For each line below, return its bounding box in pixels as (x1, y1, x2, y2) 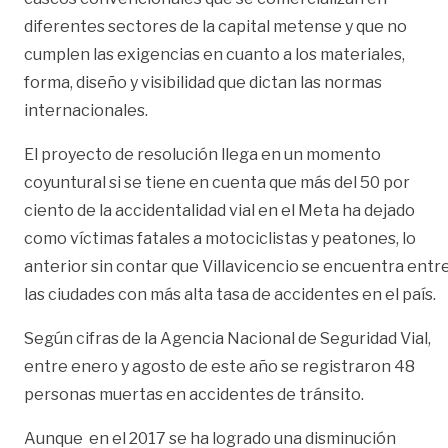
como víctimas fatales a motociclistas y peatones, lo (24, 229, 416, 249)
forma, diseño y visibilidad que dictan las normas (24, 73, 382, 93)
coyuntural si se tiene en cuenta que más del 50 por (24, 173, 410, 193)
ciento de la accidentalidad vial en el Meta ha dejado (24, 201, 415, 221)
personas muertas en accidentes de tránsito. (24, 385, 364, 405)
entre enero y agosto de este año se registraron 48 (24, 357, 415, 377)
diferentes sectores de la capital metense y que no (24, 17, 407, 37)
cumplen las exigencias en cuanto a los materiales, (24, 45, 405, 65)
